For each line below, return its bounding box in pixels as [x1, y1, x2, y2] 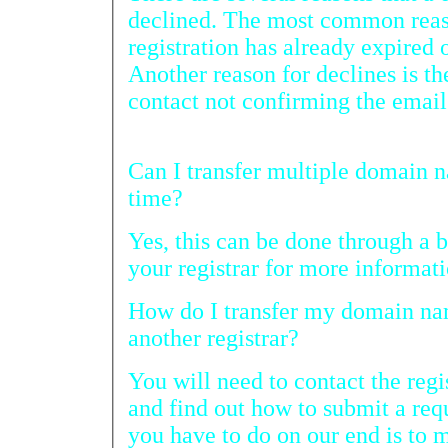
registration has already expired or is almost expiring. [128, 33, 245, 60]
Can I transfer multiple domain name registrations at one [128, 157, 434, 184]
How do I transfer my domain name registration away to [128, 297, 420, 324]
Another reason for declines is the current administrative [128, 60, 282, 87]
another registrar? [128, 324, 299, 351]
